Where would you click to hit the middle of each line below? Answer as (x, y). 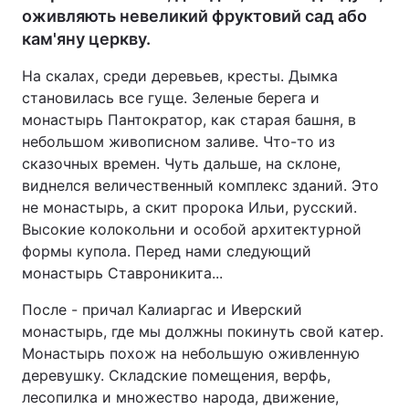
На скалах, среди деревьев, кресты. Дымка (180, 76)
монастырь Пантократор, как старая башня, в (189, 120)
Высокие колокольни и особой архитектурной (192, 229)
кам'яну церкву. (86, 39)
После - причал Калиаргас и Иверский (162, 309)
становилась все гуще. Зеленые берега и (171, 98)
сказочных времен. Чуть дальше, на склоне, (181, 163)
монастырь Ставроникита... (122, 273)
